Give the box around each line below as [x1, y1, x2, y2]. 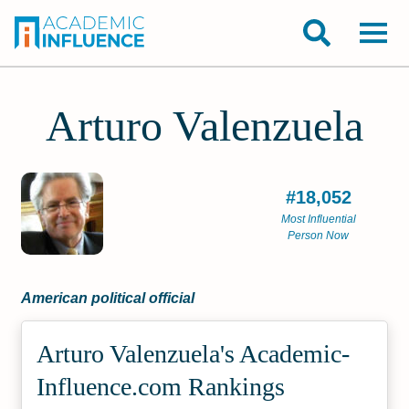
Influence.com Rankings [37, 372, 286, 401]
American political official [21, 290, 195, 306]
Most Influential [280, 213, 356, 225]
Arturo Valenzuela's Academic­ [37, 340, 351, 368]
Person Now [288, 229, 350, 242]
